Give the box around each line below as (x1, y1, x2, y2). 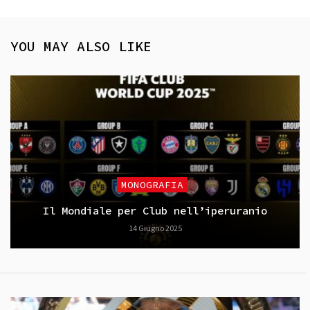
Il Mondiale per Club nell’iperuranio (43, 203, 267, 217)
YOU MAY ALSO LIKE (10, 37, 152, 55)
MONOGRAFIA (121, 178, 183, 191)
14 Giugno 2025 (128, 222, 182, 233)
